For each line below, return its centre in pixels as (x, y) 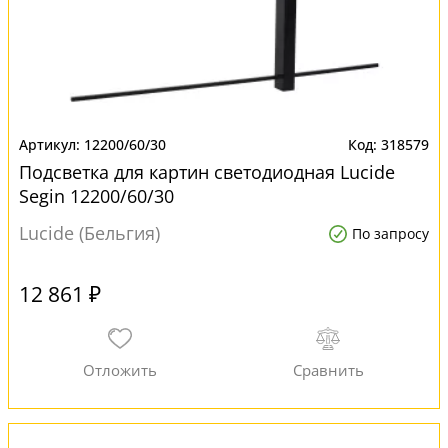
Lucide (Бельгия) (89, 233)
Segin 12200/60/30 (96, 196)
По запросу (390, 233)
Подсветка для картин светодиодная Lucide (207, 172)
